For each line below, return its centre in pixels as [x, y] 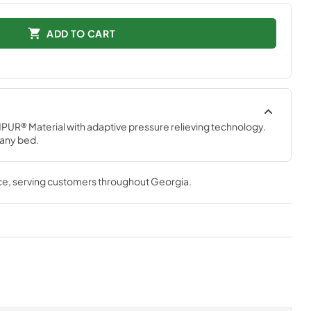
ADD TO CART [81, 33]
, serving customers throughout [79, 181]
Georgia [169, 181]
